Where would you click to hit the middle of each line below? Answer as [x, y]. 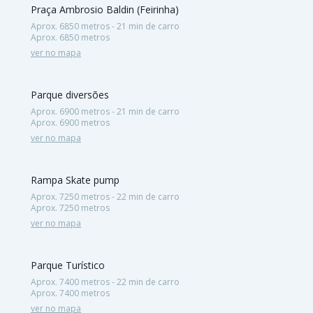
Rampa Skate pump [75, 180]
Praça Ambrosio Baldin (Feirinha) [105, 9]
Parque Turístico [68, 265]
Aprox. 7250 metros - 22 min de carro [105, 196]
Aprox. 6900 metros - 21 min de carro [105, 111]
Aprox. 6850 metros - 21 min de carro [105, 26]
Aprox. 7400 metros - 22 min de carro [105, 282]
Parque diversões [70, 94]
